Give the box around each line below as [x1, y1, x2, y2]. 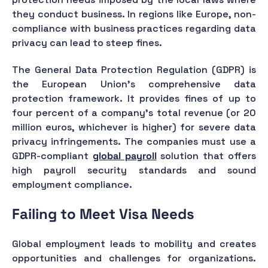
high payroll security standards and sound [12, 164, 256, 177]
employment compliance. [12, 178, 132, 191]
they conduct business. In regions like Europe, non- [12, 7, 256, 20]
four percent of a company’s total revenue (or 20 [12, 106, 256, 120]
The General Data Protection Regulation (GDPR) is [12, 63, 256, 77]
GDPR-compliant [12, 150, 93, 163]
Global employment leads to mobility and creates [12, 237, 256, 250]
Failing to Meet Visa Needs [12, 204, 194, 223]
